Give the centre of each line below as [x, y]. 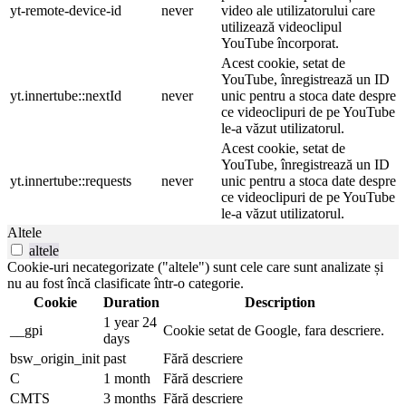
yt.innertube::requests [71, 180]
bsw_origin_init [55, 358]
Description [280, 302]
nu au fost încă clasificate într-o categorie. [126, 283]
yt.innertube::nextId [66, 95]
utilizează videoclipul [281, 26]
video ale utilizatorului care [298, 10]
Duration [131, 302]
